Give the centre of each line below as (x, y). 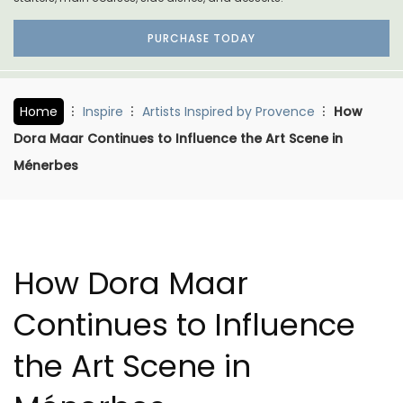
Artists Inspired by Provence (228, 111)
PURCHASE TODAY (201, 38)
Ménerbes (46, 165)
